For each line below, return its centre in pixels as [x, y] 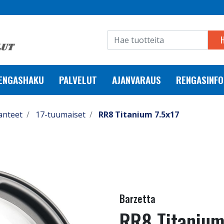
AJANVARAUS [136, 80]
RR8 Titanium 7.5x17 [139, 114]
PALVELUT [78, 80]
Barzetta [137, 198]
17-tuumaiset [60, 114]
